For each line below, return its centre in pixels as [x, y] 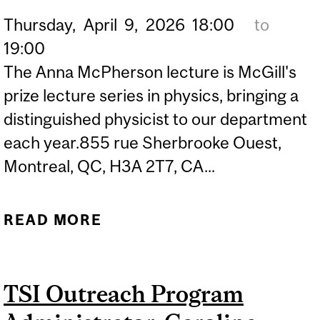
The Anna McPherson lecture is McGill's [150, 71]
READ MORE [53, 219]
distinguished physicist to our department [155, 119]
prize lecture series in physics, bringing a [151, 95]
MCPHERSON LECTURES [211, 244]
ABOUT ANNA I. [211, 219]
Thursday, [40, 24]
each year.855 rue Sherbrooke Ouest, [142, 142]
